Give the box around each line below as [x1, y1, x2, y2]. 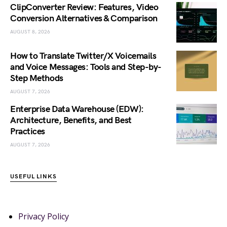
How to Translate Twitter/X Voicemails [10, 50, 157, 61]
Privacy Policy [18, 210, 69, 222]
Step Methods [10, 72, 63, 84]
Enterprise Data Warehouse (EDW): [10, 103, 144, 115]
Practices [10, 126, 45, 137]
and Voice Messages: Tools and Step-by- [10, 61, 162, 72]
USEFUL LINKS [10, 172, 57, 180]
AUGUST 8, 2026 [10, 28, 50, 35]
